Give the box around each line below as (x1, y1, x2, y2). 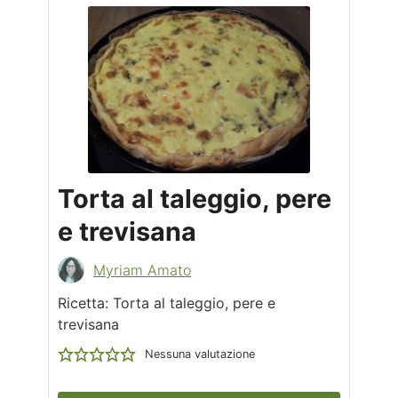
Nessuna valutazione (144, 346, 255, 361)
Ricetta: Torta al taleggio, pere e (58, 293, 275, 312)
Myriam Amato (93, 260, 191, 279)
